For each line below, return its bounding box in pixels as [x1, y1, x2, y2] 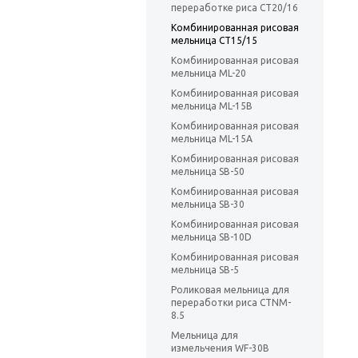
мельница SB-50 [171, 166, 245, 177]
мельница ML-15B [171, 101, 253, 112]
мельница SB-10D [171, 232, 252, 243]
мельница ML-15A [171, 133, 253, 145]
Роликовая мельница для [171, 284, 289, 296]
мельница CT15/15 [171, 35, 257, 46]
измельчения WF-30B [171, 343, 269, 354]
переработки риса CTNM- [171, 297, 291, 308]
